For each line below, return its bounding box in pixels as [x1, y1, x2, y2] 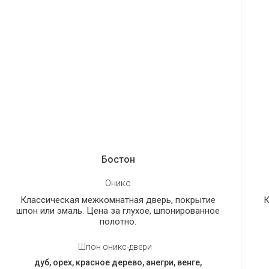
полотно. [100, 216, 137, 228]
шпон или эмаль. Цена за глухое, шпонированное [16, 205, 220, 217]
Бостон [101, 154, 135, 166]
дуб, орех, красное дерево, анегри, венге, [34, 258, 202, 268]
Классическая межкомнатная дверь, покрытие [20, 195, 216, 206]
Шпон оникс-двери [78, 242, 153, 252]
